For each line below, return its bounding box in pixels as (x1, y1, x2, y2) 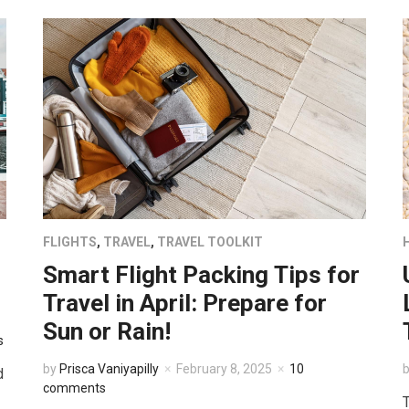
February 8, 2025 (176, 362, 273, 377)
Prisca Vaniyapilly (59, 362, 160, 377)
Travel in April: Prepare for (43, 289, 328, 318)
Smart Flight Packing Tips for (43, 261, 361, 289)
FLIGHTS (43, 235, 98, 250)
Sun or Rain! (43, 318, 172, 346)
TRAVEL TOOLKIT (157, 235, 264, 250)
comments (43, 381, 107, 396)
